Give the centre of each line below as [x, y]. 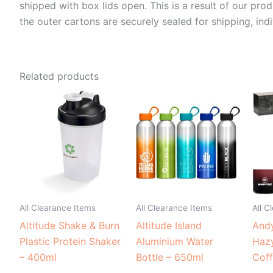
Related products [59, 76]
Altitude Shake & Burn [69, 225]
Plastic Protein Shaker [70, 241]
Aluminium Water [175, 241]
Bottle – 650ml [170, 257]
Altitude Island [169, 225]
